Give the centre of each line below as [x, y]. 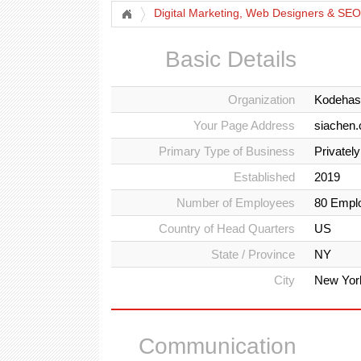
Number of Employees [236, 203]
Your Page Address [244, 125]
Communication [218, 346]
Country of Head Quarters [227, 228]
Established [264, 177]
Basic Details [231, 59]
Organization [261, 100]
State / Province [253, 254]
